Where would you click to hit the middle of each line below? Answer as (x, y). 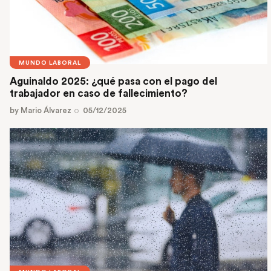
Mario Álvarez (46, 111)
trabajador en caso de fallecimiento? (100, 94)
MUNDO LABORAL (50, 63)
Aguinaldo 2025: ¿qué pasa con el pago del (113, 82)
